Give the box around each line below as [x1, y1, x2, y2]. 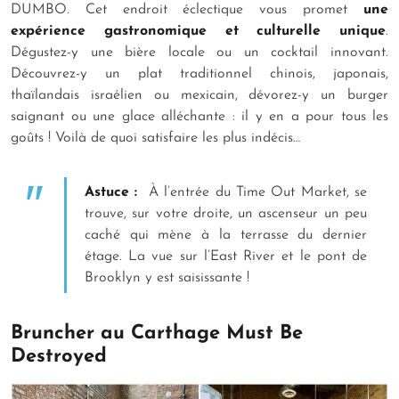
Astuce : [85, 184, 138, 199]
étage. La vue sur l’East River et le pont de [85, 248, 367, 264]
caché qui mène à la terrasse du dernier [85, 227, 367, 242]
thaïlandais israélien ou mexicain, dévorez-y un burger [11, 87, 388, 102]
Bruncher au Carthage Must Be [11, 322, 303, 344]
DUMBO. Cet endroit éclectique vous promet [11, 2, 363, 17]
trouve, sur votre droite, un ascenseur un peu [85, 206, 367, 221]
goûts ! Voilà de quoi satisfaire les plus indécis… [11, 130, 300, 145]
